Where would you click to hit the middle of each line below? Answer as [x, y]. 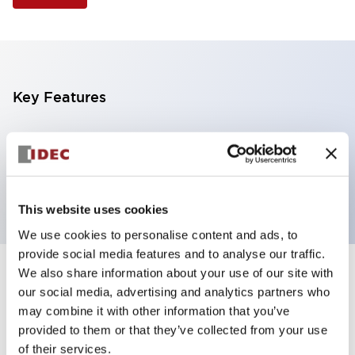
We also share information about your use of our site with [176, 273]
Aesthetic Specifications [103, 319]
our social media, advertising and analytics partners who [174, 292]
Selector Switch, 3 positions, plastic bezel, [160, 137]
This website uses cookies [94, 209]
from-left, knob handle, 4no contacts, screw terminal [176, 185]
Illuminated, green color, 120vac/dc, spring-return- [169, 161]
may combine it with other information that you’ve [154, 311]
